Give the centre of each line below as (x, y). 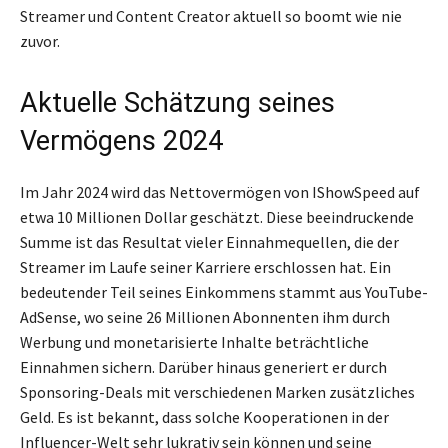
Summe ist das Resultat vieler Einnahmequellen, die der (209, 242)
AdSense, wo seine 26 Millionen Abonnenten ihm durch (205, 317)
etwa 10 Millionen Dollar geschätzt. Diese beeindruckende (217, 217)
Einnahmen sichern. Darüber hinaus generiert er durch (203, 367)
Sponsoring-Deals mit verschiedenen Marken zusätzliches (217, 392)
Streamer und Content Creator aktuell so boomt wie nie (211, 16)
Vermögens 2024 (121, 141)
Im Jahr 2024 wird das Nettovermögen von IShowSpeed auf (220, 192)
